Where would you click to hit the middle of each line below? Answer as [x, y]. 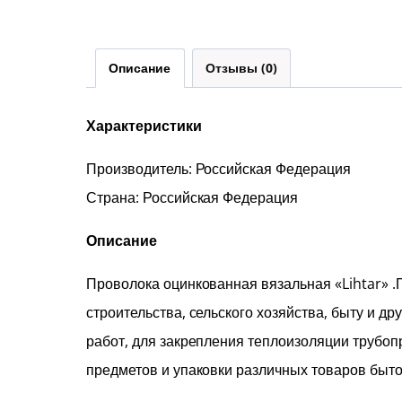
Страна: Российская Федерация [192, 198]
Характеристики [144, 126]
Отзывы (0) [241, 68]
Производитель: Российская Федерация [218, 169]
